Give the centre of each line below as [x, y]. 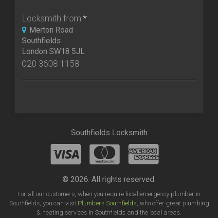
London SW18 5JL [53, 52]
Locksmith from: [52, 18]
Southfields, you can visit [43, 203]
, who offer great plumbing [173, 203]
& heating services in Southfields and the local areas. [109, 213]
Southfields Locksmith [109, 133]
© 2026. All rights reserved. [109, 180]
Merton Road [51, 30]
